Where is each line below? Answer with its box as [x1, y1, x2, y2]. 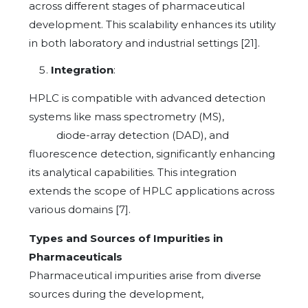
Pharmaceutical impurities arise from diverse [29, 268, 261, 282]
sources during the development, [29, 287, 203, 300]
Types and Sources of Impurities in [29, 231, 223, 245]
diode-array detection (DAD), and [29, 128, 229, 142]
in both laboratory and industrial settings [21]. [29, 36, 260, 49]
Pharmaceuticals [29, 250, 122, 263]
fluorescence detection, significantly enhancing [29, 146, 275, 160]
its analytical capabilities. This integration [29, 165, 236, 179]
